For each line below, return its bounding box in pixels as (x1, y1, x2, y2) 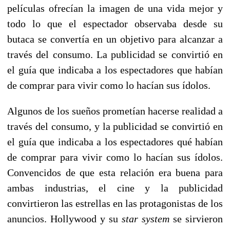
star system (122, 213, 169, 224)
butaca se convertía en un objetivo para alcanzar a (7, 33, 223, 45)
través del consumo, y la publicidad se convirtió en (7, 120, 223, 132)
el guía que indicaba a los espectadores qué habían (7, 136, 223, 147)
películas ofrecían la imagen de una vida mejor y (7, 2, 223, 14)
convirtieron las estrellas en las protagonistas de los (7, 197, 223, 209)
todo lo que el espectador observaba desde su (7, 17, 223, 29)
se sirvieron (169, 213, 223, 224)
